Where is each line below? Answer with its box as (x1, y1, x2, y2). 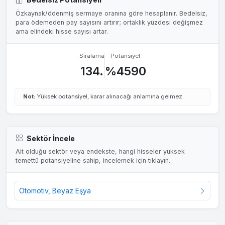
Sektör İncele (26, 134, 75, 143)
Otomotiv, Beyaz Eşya (19, 186, 91, 195)
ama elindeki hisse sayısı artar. (15, 27, 108, 35)
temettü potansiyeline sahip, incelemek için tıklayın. (15, 157, 170, 165)
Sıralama (79, 52, 104, 60)
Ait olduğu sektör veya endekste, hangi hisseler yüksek (15, 148, 185, 156)
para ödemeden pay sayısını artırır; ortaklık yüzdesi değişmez (15, 18, 203, 26)
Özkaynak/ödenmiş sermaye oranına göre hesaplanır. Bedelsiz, (15, 9, 207, 17)
